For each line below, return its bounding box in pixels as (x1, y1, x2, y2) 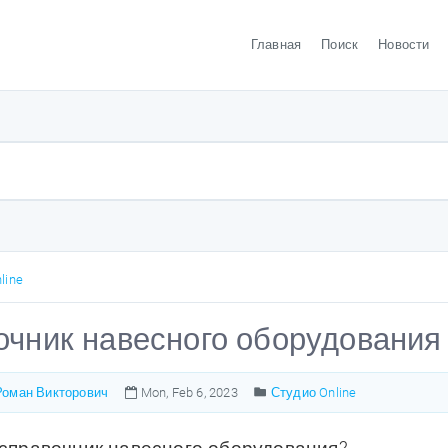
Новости (378, 37, 430, 52)
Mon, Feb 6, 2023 (137, 385, 238, 400)
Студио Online (270, 385, 357, 400)
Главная (250, 37, 302, 52)
